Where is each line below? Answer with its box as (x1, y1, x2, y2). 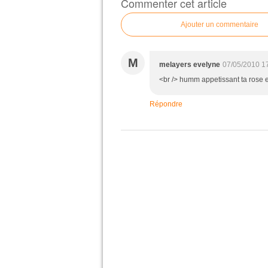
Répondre (150, 100, 182, 108)
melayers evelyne (159, 60, 220, 69)
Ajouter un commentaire (181, 20, 258, 29)
